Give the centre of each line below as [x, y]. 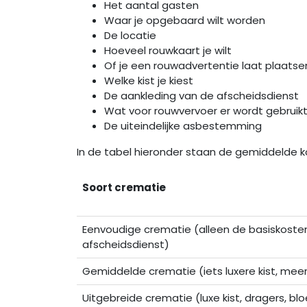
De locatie [130, 35]
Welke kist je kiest [149, 80]
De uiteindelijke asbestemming [183, 125]
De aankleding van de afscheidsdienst [201, 95]
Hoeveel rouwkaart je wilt [168, 50]
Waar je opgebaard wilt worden [185, 20]
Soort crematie [124, 188]
